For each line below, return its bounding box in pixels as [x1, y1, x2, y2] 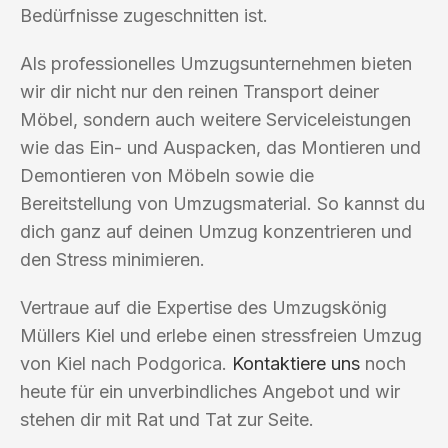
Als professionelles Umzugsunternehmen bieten [20, 52, 412, 74]
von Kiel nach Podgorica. [20, 352, 232, 374]
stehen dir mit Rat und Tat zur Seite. [20, 408, 314, 430]
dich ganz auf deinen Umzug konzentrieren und [20, 220, 412, 242]
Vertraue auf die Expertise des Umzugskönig [20, 296, 387, 318]
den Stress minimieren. [20, 248, 205, 270]
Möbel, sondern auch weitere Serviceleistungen [20, 108, 411, 130]
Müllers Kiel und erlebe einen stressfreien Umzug [20, 324, 422, 346]
